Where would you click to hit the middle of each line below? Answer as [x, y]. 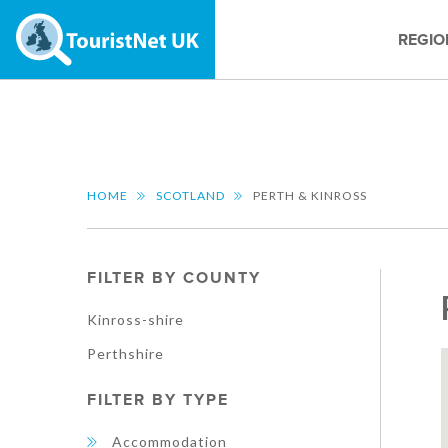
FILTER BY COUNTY [174, 278]
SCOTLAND [190, 195]
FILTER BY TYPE [158, 400]
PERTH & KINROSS [310, 195]
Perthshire [125, 353]
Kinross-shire [135, 319]
